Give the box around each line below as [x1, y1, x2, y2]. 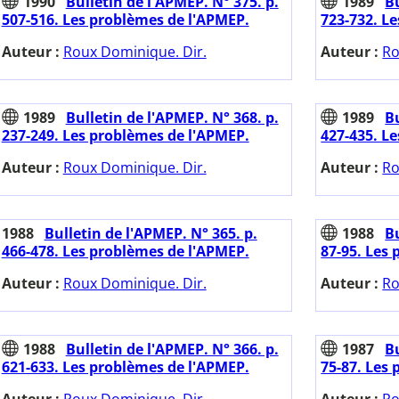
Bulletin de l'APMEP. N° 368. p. [65, 108, 279, 128]
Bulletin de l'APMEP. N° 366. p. [65, 339, 279, 360]
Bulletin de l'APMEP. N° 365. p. [44, 224, 257, 244]
